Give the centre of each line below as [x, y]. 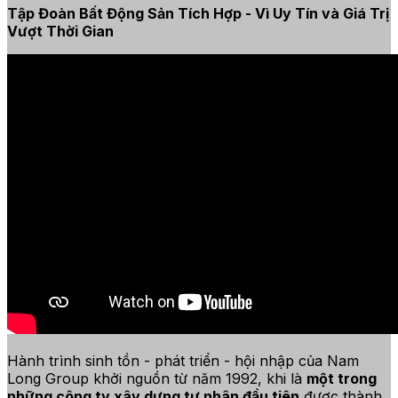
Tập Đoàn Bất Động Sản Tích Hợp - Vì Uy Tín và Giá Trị [198, 14]
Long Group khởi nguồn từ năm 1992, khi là [157, 379]
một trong [342, 379]
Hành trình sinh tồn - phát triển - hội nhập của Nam [183, 361]
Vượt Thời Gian [60, 32]
